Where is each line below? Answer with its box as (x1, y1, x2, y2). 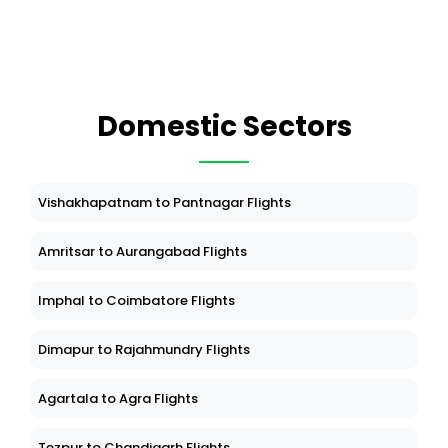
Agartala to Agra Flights (38, 389, 198, 409)
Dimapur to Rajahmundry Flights (38, 340, 250, 360)
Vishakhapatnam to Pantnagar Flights (38, 193, 291, 213)
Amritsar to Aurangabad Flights (38, 242, 247, 262)
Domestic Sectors (96, 107, 352, 147)
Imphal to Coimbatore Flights (38, 291, 235, 311)
